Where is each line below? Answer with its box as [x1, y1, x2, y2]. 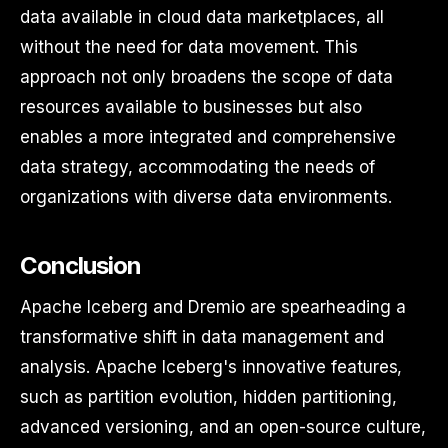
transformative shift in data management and [20, 327, 384, 347]
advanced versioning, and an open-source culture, [20, 417, 427, 437]
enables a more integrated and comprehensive [20, 127, 396, 147]
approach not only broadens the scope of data [20, 67, 393, 87]
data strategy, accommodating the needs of [20, 157, 375, 177]
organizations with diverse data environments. [20, 187, 392, 207]
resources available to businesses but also [20, 97, 362, 117]
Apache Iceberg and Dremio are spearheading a [20, 297, 406, 317]
